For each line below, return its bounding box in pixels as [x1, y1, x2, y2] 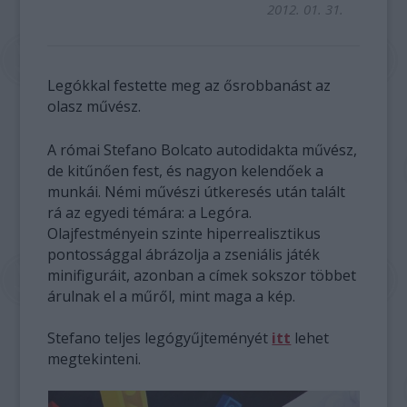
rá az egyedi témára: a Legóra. [47, 203, 253, 223]
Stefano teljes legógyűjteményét [47, 328, 273, 348]
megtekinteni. [47, 349, 142, 369]
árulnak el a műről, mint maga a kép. [47, 286, 296, 306]
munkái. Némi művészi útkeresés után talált [47, 182, 346, 202]
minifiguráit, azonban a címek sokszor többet [47, 265, 357, 285]
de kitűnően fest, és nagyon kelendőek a [47, 161, 324, 181]
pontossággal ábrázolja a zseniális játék [47, 244, 321, 264]
